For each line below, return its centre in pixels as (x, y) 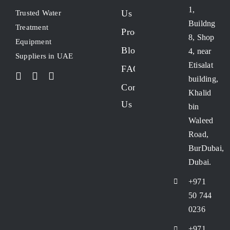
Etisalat (201, 65)
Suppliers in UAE (44, 56)
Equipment (34, 41)
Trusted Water (38, 13)
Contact (136, 87)
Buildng (202, 23)
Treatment (32, 27)
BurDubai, (206, 148)
